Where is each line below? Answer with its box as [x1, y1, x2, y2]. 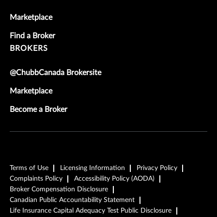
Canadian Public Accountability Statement [10, 197, 135, 204]
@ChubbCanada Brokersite [10, 69, 101, 77]
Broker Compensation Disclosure [10, 186, 108, 193]
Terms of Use [10, 165, 48, 172]
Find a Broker [10, 32, 55, 40]
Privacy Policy [137, 165, 177, 172]
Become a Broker [10, 106, 67, 114]
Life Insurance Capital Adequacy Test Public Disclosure [10, 207, 171, 215]
